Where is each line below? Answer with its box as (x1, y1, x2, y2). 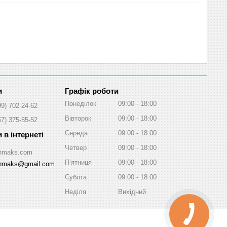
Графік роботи (65, 86, 119, 95)
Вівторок (65, 114, 91, 122)
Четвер (65, 143, 87, 152)
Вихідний (118, 187, 146, 196)
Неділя (65, 187, 86, 196)
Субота (65, 173, 87, 181)
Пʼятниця (65, 158, 92, 166)
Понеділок (65, 99, 96, 107)
